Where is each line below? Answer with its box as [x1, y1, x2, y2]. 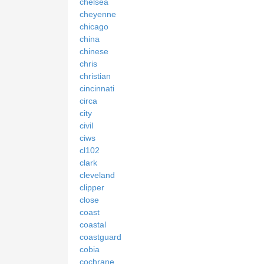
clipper [80, 182, 104, 192]
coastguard [80, 232, 121, 242]
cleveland [80, 170, 115, 180]
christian [80, 71, 111, 81]
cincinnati [80, 83, 114, 93]
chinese [80, 46, 108, 56]
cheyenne [80, 9, 116, 19]
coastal [80, 219, 106, 229]
